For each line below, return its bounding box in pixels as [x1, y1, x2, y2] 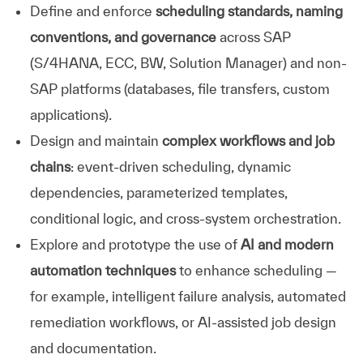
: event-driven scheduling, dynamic [70, 158, 291, 174]
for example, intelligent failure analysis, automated [29, 288, 346, 304]
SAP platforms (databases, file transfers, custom [29, 80, 330, 96]
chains [29, 158, 70, 174]
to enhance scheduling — [175, 262, 337, 278]
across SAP [216, 28, 291, 45]
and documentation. [29, 340, 156, 356]
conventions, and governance [29, 28, 216, 45]
